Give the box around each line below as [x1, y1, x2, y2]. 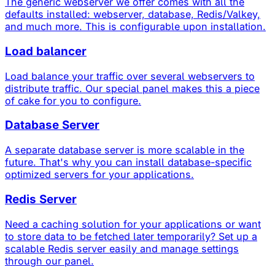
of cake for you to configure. [5, 94, 141, 107]
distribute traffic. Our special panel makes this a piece [5, 82, 260, 95]
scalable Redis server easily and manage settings [5, 242, 239, 255]
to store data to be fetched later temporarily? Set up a [5, 230, 257, 242]
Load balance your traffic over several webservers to [5, 69, 255, 82]
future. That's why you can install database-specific [5, 156, 252, 169]
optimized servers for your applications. [5, 168, 194, 181]
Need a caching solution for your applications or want [5, 217, 261, 230]
